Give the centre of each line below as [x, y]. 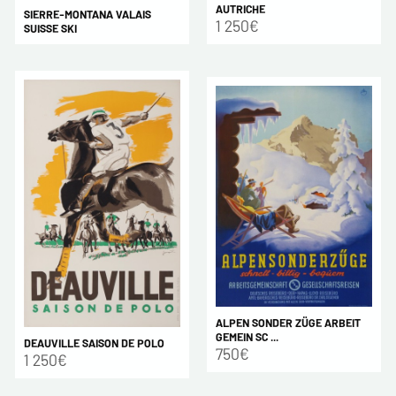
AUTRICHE [240, 9]
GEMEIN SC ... [247, 336]
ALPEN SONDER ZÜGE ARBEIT [288, 322]
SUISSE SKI [50, 29]
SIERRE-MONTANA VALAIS [87, 15]
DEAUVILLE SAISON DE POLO [94, 343]
